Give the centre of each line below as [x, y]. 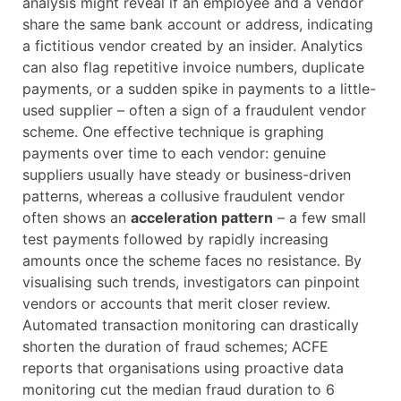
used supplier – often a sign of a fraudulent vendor [194, 111]
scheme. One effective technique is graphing [173, 132]
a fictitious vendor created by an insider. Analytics [192, 46]
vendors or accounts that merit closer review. [176, 304]
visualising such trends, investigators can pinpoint [191, 282]
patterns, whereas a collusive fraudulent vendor [183, 196]
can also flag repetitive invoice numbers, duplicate [193, 68]
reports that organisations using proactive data [183, 368]
